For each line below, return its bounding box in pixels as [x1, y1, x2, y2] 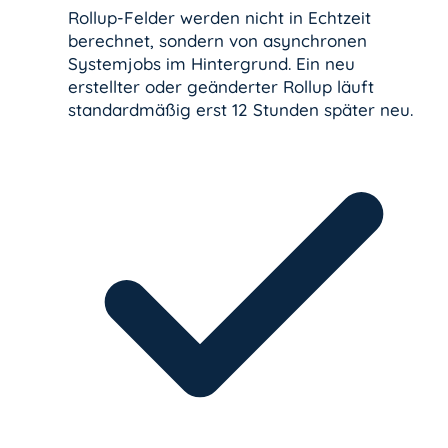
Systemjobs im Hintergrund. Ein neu [68, 53, 355, 75]
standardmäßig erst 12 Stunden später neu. [68, 99, 413, 121]
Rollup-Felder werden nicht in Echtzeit [68, 7, 371, 29]
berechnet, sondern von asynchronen [68, 30, 367, 52]
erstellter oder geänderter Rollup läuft [68, 76, 374, 98]
